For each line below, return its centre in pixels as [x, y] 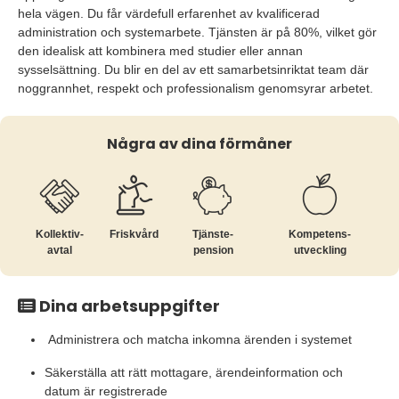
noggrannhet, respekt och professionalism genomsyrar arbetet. [195, 88]
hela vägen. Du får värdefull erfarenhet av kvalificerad [169, 13]
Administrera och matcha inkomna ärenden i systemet [198, 339]
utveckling [320, 250]
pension [213, 250]
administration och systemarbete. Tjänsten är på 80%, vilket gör [197, 32]
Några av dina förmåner [199, 144]
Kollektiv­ [59, 234]
